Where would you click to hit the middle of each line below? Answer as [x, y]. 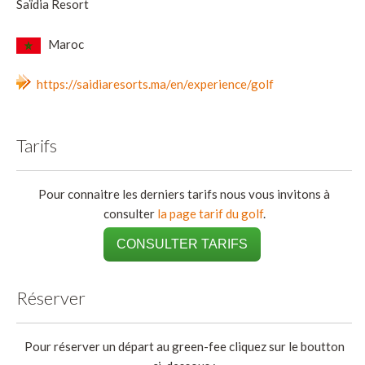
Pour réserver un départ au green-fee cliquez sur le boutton [184, 346]
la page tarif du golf [210, 213]
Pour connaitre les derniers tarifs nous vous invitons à [185, 193]
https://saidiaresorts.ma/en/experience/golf [155, 84]
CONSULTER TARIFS [182, 244]
